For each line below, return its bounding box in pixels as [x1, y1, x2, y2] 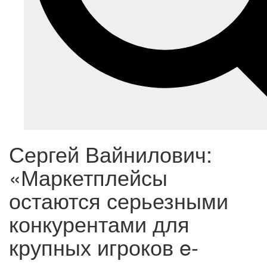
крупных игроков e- [9, 231, 198, 262]
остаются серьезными [9, 185, 228, 216]
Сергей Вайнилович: [9, 138, 212, 169]
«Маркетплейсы [9, 162, 167, 193]
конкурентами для [9, 208, 190, 239]
